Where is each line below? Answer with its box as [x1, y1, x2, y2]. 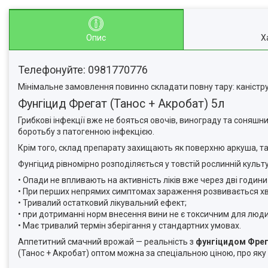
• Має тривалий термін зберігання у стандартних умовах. [18, 221, 241, 230]
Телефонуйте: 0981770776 [18, 63, 148, 76]
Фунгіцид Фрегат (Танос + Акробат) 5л [18, 97, 225, 111]
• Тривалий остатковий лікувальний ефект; [18, 198, 187, 208]
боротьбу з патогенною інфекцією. [18, 127, 154, 136]
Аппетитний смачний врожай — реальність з [18, 237, 196, 246]
